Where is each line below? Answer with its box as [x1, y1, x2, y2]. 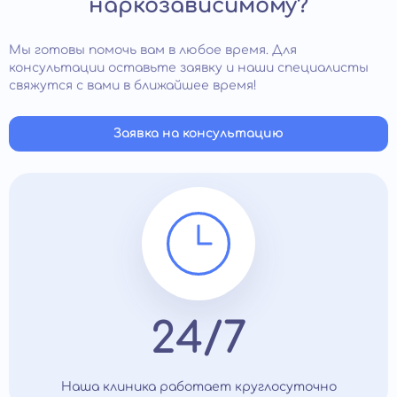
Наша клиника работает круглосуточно [60, 380, 337, 394]
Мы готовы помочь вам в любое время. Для [9, 43, 297, 58]
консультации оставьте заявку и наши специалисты [9, 61, 369, 75]
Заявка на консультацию [113, 127, 284, 141]
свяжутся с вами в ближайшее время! [9, 79, 257, 93]
